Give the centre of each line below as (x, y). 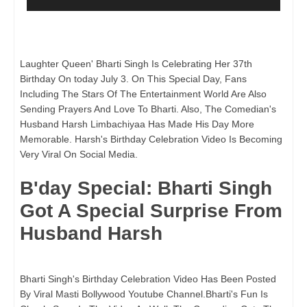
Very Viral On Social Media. (79, 155)
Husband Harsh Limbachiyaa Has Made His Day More (137, 124)
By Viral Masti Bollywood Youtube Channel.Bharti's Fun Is (144, 294)
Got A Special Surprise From (151, 211)
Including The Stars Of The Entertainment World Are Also (143, 94)
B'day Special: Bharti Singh (146, 188)
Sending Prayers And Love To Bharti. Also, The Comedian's (148, 109)
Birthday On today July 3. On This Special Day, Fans (133, 79)
